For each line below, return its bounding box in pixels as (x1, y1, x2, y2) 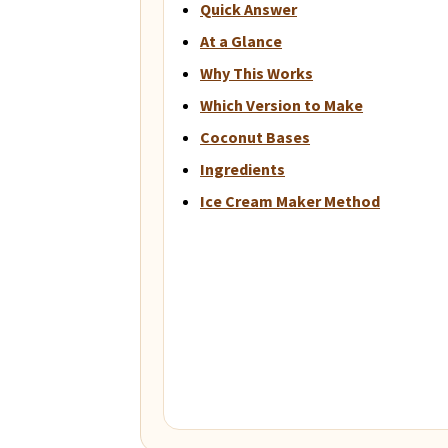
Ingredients (200, 158, 286, 179)
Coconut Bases (200, 126, 311, 147)
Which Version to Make (200, 94, 364, 115)
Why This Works (200, 62, 314, 83)
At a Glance (200, 30, 283, 51)
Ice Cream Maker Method (200, 190, 381, 211)
